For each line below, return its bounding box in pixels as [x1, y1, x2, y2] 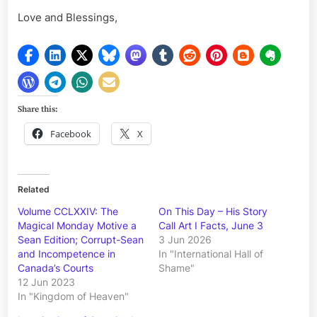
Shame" [158, 262, 195, 275]
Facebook [50, 127, 91, 141]
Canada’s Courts [18, 262, 93, 275]
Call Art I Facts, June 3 [158, 219, 263, 232]
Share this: [18, 104, 58, 115]
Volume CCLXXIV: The [18, 205, 118, 218]
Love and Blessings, [18, 10, 117, 24]
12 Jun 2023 [18, 276, 75, 289]
